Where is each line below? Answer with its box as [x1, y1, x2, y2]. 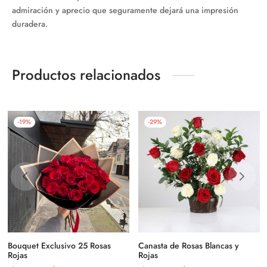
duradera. [12, 18, 48, 30]
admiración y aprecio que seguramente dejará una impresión [12, 4, 238, 16]
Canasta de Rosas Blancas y [138, 240, 239, 252]
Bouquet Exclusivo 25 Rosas [7, 240, 111, 252]
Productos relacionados [12, 64, 160, 85]
